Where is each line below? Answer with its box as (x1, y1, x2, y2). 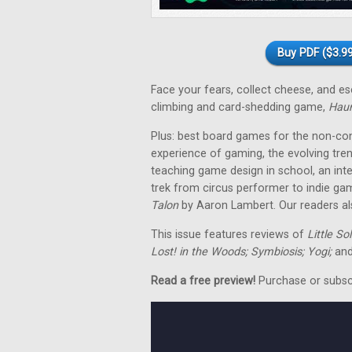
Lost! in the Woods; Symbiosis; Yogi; (151, 245, 332, 258)
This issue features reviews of (151, 228, 307, 241)
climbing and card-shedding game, (151, 101, 328, 114)
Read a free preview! (151, 274, 255, 288)
